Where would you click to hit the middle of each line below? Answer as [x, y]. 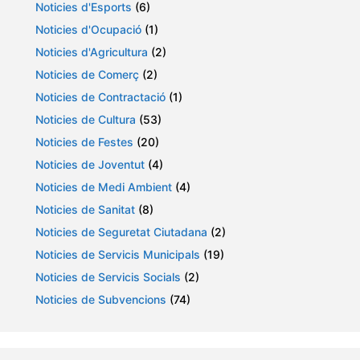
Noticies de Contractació [100, 97]
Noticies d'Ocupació [88, 30]
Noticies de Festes [84, 142]
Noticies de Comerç [87, 75]
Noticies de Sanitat [85, 210]
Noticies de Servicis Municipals [118, 255]
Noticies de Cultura [86, 120]
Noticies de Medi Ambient [104, 187]
